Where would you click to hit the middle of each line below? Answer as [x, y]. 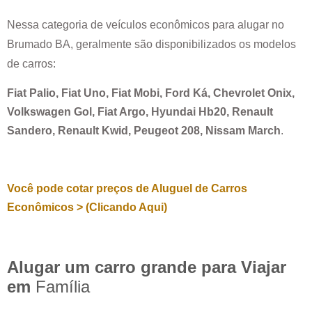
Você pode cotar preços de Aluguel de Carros [127, 189]
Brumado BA [39, 44]
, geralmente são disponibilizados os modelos [183, 44]
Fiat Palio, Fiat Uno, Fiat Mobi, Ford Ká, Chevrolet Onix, [151, 93]
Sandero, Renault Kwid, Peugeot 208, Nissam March [144, 131]
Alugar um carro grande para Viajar [147, 267]
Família [63, 287]
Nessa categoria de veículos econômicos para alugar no [146, 24]
